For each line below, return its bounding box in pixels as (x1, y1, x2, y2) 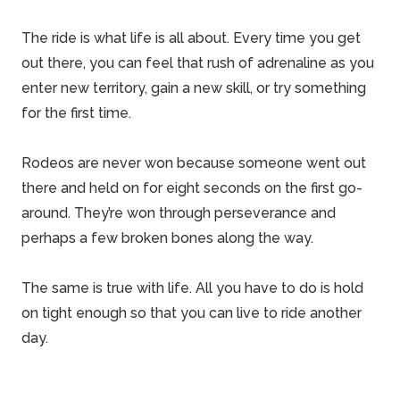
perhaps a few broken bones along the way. (21, 229, 313, 246)
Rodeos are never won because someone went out (21, 154, 366, 171)
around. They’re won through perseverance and (21, 204, 336, 221)
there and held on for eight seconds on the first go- (21, 179, 362, 196)
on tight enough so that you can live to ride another (21, 304, 362, 321)
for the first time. (21, 104, 131, 121)
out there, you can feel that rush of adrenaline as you (21, 54, 374, 71)
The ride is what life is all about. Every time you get (21, 29, 361, 46)
